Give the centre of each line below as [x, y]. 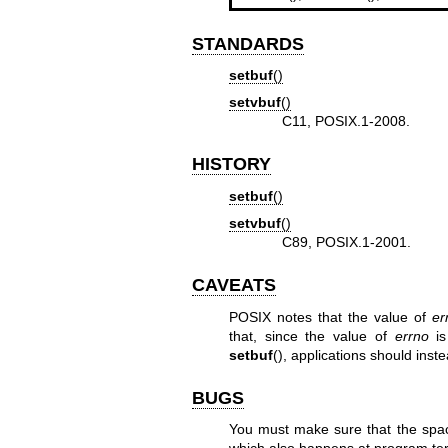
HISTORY [231, 164]
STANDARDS [248, 43]
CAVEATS [234, 285]
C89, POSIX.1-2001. [347, 242]
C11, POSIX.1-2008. [346, 121]
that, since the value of [311, 335]
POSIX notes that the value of [330, 316]
